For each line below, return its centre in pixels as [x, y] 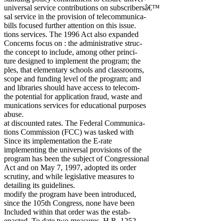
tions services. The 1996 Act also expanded [71, 34]
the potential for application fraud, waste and [73, 96]
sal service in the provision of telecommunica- [75, 17]
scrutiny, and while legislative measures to [69, 176]
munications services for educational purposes [75, 105]
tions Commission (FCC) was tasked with [69, 132]
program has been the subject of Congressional [76, 159]
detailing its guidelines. [39, 185]
